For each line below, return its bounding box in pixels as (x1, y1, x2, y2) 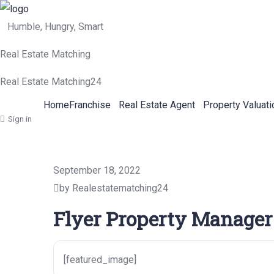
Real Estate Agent (118, 99, 195, 111)
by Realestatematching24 (59, 182, 168, 194)
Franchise (68, 99, 111, 111)
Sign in (8, 114, 32, 124)
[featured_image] (64, 254, 136, 265)
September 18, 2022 (53, 165, 141, 176)
